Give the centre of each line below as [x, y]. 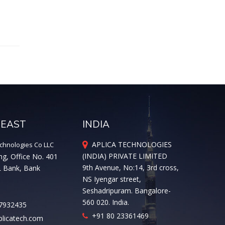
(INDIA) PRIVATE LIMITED [125, 156]
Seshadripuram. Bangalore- [127, 191]
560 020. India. [106, 202]
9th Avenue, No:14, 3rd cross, [131, 167]
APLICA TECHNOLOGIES [130, 144]
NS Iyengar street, [112, 179]
